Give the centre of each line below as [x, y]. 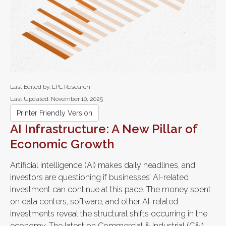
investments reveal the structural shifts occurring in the [109, 214]
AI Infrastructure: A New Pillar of [104, 129]
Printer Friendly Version [54, 113]
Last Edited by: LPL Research [50, 87]
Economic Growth [62, 144]
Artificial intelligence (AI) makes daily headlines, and [103, 165]
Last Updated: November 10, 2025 [56, 99]
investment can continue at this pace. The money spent [110, 189]
